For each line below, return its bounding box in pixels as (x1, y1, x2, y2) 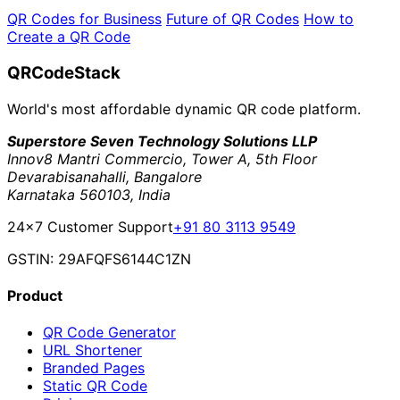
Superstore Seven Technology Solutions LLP (7, 131, 317, 150)
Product (7, 287, 62, 305)
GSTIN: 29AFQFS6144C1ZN (7, 249, 191, 268)
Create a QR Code (7, 28, 130, 46)
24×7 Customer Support (7, 217, 173, 236)
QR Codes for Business (7, 10, 162, 29)
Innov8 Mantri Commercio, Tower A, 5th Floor (7, 149, 317, 168)
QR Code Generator (43, 323, 176, 342)
